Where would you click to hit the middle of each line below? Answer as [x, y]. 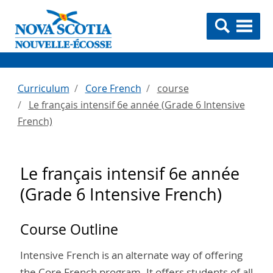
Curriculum [43, 89]
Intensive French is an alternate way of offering [131, 255]
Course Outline [69, 230]
